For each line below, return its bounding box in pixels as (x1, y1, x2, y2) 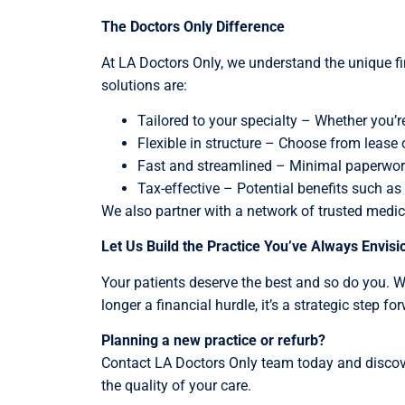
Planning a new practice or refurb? (101, 332, 325, 350)
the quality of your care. (101, 377, 251, 395)
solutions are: (101, 76, 187, 94)
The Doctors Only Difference (101, 18, 285, 36)
